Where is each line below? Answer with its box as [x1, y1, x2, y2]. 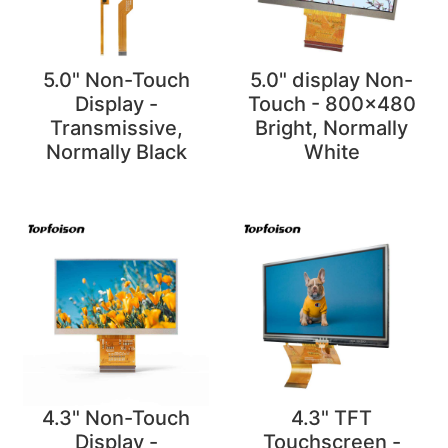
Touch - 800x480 [247, 92, 416, 117]
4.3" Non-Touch [42, 405, 191, 430]
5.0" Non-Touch [42, 68, 190, 93]
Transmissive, [49, 116, 183, 141]
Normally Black [45, 140, 187, 165]
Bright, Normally [255, 116, 409, 141]
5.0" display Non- [250, 68, 414, 93]
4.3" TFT [291, 405, 373, 430]
